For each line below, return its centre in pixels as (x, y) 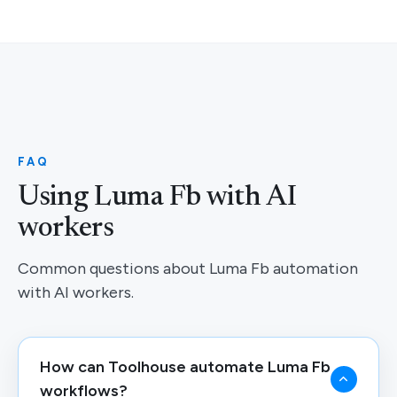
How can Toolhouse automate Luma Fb (185, 367)
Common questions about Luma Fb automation (188, 269)
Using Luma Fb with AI (157, 198)
